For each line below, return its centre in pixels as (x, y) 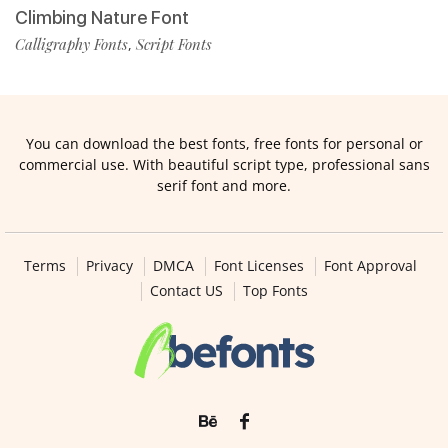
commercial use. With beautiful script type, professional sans (224, 165)
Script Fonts (174, 44)
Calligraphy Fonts (71, 44)
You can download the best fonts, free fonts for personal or (224, 144)
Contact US (186, 291)
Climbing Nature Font (102, 18)
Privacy (109, 266)
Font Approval (370, 266)
